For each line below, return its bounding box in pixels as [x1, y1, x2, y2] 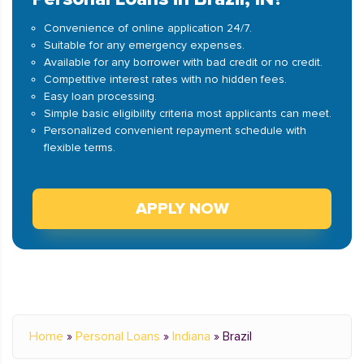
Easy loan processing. [44, 89, 157, 103]
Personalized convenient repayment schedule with [44, 123, 306, 137]
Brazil [223, 328, 252, 344]
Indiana [172, 328, 210, 344]
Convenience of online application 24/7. [44, 21, 252, 35]
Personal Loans [76, 328, 160, 344]
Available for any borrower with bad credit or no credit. [44, 55, 323, 69]
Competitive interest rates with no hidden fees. [44, 72, 287, 86]
